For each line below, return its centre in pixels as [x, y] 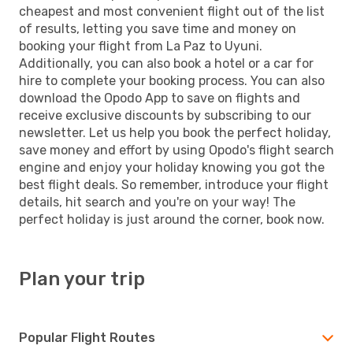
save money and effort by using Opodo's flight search [176, 150]
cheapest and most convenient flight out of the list [172, 11]
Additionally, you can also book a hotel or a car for [166, 63]
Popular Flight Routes [87, 337]
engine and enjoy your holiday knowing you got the [172, 167]
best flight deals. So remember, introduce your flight [174, 184]
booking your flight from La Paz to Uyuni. [141, 46]
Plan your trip [82, 279]
